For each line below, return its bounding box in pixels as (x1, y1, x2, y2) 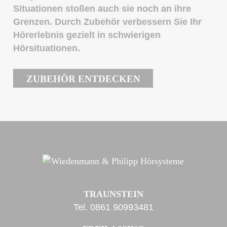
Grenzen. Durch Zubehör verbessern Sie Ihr (13, 17, 202, 27)
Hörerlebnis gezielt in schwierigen (13, 30, 161, 41)
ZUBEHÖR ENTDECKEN (26, 73, 140, 85)
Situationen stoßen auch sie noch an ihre (13, 4, 192, 14)
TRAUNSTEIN (84, 188, 143, 199)
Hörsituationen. (13, 43, 81, 54)
